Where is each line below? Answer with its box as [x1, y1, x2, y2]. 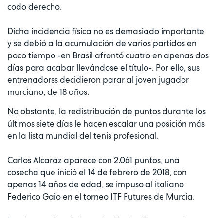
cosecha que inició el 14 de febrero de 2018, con [7, 167, 187, 178]
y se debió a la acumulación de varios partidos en [7, 38, 197, 49]
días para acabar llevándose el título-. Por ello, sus [7, 62, 200, 73]
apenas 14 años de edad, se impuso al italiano [7, 179, 184, 190]
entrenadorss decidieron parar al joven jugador [7, 74, 189, 86]
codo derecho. [7, 1, 62, 13]
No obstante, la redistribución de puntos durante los [7, 106, 206, 117]
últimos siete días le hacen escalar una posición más [7, 118, 205, 129]
